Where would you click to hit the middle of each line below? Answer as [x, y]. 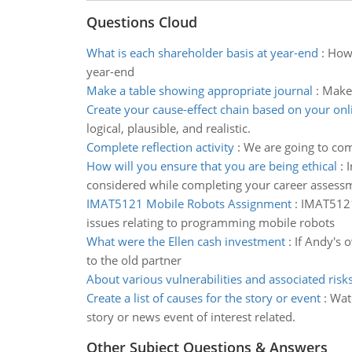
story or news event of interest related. [191, 317]
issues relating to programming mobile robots [210, 222]
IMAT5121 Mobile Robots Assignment [189, 203]
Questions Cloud [141, 22]
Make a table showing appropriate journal [199, 90]
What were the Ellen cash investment [185, 241]
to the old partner [134, 260]
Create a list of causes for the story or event [203, 298]
